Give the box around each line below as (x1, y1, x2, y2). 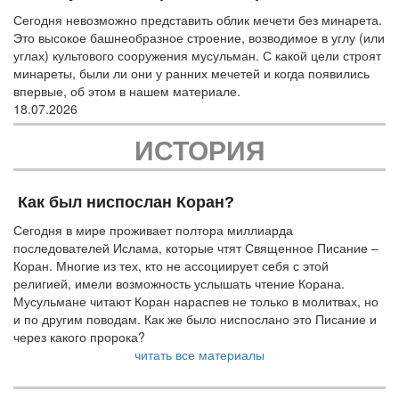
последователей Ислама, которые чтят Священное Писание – (13, 238, 379, 256)
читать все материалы (134, 345, 265, 363)
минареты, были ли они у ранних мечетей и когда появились (13, 63, 370, 82)
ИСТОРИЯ (134, 129, 265, 168)
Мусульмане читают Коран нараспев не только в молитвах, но (13, 291, 379, 310)
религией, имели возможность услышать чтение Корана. (13, 273, 345, 292)
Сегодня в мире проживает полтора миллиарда (13, 220, 293, 239)
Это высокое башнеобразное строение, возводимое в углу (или (13, 28, 385, 46)
